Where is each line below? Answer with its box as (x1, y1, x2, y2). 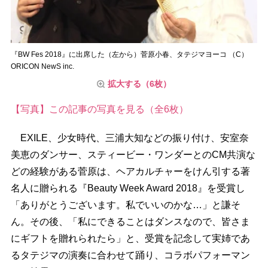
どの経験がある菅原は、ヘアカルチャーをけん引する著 (10, 166, 250, 176)
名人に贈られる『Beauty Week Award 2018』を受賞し (10, 182, 245, 193)
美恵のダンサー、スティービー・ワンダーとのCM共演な (10, 149, 255, 160)
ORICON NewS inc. (10, 62, 74, 71)
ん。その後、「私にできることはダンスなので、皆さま (10, 216, 250, 227)
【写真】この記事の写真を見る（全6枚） (10, 103, 188, 114)
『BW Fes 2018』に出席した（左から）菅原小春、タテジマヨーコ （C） (10, 50, 248, 59)
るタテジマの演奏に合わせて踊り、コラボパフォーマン (10, 249, 250, 260)
